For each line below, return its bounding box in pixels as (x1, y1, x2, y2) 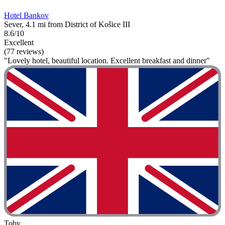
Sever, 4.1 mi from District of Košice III (4, 20, 130, 29)
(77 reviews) (4, 47, 44, 56)
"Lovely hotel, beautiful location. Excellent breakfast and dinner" (4, 56, 210, 65)
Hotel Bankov (4, 11, 49, 20)
